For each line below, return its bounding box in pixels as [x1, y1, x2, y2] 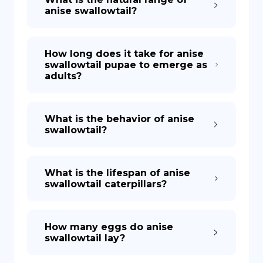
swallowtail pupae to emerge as [45, 59, 207, 70]
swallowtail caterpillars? [45, 178, 167, 190]
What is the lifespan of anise [45, 167, 190, 178]
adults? [45, 70, 82, 82]
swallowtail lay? [45, 232, 125, 244]
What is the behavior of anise [45, 113, 194, 124]
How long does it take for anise [45, 48, 204, 59]
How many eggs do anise [45, 221, 173, 232]
